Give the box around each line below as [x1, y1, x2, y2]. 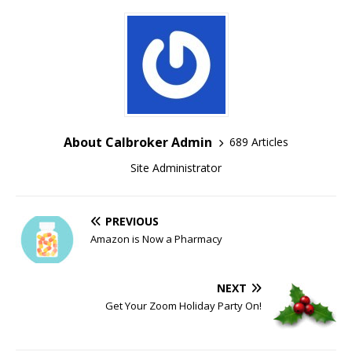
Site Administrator [130, 159, 222, 175]
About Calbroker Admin [64, 133, 212, 151]
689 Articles [229, 134, 288, 150]
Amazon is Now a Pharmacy [90, 231, 222, 246]
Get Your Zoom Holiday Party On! [105, 298, 262, 313]
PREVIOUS [105, 213, 159, 229]
